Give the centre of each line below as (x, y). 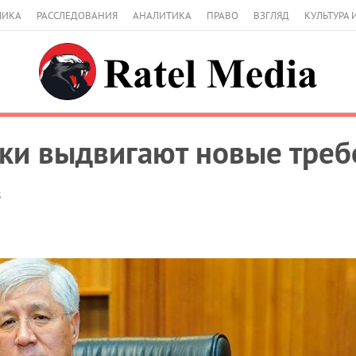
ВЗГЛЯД (271, 15)
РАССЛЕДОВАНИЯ (77, 15)
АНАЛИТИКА (162, 15)
